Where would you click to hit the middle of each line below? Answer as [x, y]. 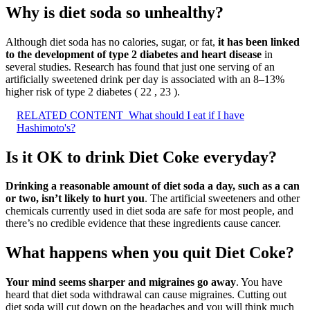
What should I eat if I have [186, 115]
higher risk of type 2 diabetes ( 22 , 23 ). [93, 91]
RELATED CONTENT [70, 115]
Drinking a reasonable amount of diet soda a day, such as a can [153, 186]
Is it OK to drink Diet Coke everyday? [141, 157]
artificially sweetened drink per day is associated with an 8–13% [145, 79]
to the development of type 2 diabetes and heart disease [134, 54]
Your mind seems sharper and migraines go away [121, 282]
